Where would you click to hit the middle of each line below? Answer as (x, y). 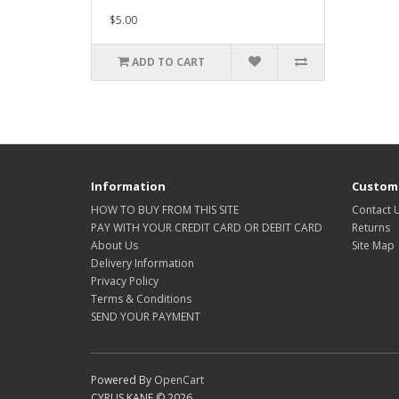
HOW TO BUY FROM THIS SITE (165, 210)
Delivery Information (142, 264)
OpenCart (179, 380)
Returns (370, 228)
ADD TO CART (169, 62)
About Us (114, 246)
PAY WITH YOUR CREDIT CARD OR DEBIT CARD (207, 228)
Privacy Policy (125, 281)
